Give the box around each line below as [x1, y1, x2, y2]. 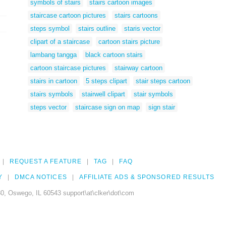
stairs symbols [30, 90, 73, 98]
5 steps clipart [86, 77, 127, 85]
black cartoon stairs [85, 50, 143, 59]
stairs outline [78, 24, 116, 32]
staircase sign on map [75, 103, 140, 111]
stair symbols [134, 90, 173, 98]
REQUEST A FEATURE [9, 158, 82, 165]
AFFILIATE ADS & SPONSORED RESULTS [79, 174, 215, 181]
